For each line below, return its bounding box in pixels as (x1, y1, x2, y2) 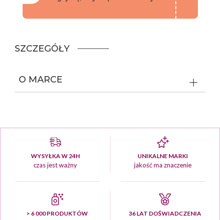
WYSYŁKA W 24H (30, 152, 80, 160)
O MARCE (19, 74, 62, 85)
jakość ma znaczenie (134, 161, 192, 169)
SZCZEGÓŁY (15, 43, 70, 54)
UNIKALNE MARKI (137, 152, 188, 160)
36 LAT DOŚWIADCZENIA (128, 210, 201, 217)
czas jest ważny (33, 161, 77, 169)
